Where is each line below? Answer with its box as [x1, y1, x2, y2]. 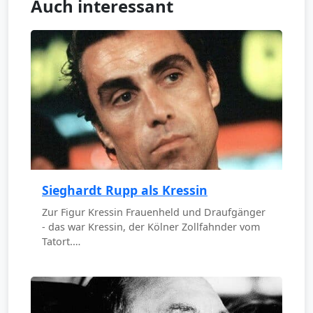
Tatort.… [42, 234, 80, 248]
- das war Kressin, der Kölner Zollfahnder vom [42, 219, 260, 233]
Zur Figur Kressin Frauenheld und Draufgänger [42, 205, 265, 219]
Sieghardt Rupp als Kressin [42, 181, 208, 198]
